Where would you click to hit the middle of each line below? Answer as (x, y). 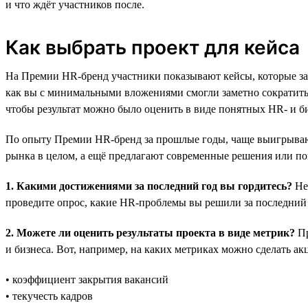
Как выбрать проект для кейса (153, 47)
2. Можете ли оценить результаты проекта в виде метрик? (150, 232)
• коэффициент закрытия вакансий (87, 279)
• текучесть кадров (49, 296)
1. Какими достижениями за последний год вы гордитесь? (149, 186)
